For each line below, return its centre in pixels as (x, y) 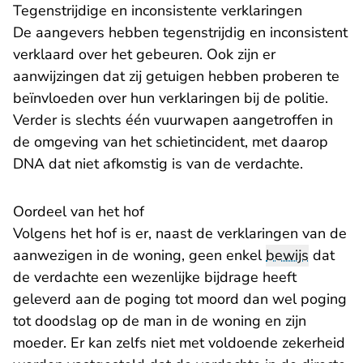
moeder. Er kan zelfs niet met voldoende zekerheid (179, 343)
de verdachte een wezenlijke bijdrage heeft (155, 278)
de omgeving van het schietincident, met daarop (171, 142)
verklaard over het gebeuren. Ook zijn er (144, 55)
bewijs (287, 256)
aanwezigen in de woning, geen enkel (139, 256)
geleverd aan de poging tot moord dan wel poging (180, 299)
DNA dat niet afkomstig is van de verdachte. (158, 164)
